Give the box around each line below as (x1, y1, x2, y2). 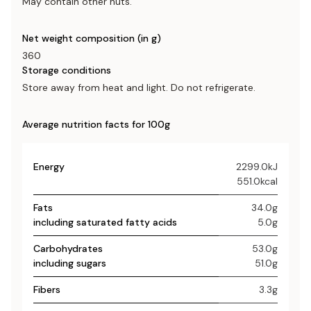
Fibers (33, 283, 60, 296)
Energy (33, 160, 65, 173)
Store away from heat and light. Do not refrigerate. (22, 81, 255, 94)
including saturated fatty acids (33, 216, 177, 228)
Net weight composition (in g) (22, 32, 161, 44)
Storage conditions (22, 64, 111, 76)
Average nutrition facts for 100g (22, 118, 170, 131)
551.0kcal (237, 175, 278, 187)
